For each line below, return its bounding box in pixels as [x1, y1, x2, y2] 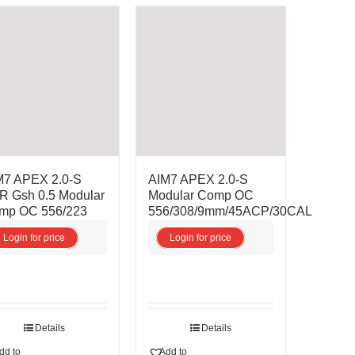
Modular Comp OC [147, 188, 254, 202]
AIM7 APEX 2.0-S [147, 172, 248, 186]
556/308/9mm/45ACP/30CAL [147, 204, 312, 218]
